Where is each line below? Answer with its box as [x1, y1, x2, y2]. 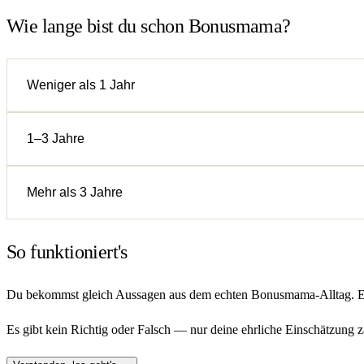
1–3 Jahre [27, 131, 84, 145]
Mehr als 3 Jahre [27, 184, 123, 199]
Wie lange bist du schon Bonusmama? [6, 15, 291, 37]
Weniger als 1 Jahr [27, 77, 135, 92]
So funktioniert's [6, 240, 128, 262]
